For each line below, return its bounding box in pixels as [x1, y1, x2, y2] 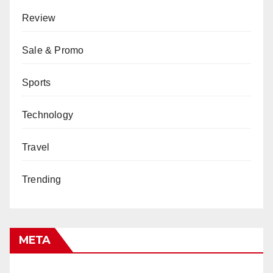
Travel [22, 141, 50, 152]
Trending [22, 174, 62, 185]
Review [22, 12, 56, 23]
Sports [22, 77, 51, 88]
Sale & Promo [22, 44, 84, 55]
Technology [22, 109, 73, 120]
